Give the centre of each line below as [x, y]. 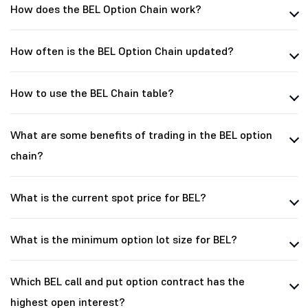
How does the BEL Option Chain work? [106, 9]
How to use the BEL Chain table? [92, 93]
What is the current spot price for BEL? [108, 198]
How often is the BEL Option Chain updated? [122, 51]
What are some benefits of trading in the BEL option [141, 135]
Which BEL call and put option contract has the [128, 282]
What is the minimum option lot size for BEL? [124, 240]
